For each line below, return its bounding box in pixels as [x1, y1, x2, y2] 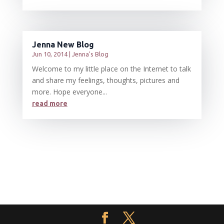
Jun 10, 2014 [31, 50, 67, 58]
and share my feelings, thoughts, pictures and [31, 75, 179, 85]
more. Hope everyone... [31, 87, 107, 97]
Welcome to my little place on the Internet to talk [31, 64, 191, 74]
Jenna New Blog [31, 40, 94, 49]
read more [31, 99, 67, 108]
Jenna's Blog [71, 50, 108, 58]
